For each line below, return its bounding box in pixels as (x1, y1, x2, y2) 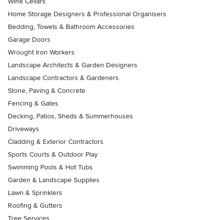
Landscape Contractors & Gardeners (8, 73, 119, 82)
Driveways (8, 124, 39, 133)
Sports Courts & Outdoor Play (8, 150, 98, 159)
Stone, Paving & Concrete (8, 86, 85, 95)
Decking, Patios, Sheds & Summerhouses (8, 111, 133, 120)
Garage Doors (8, 35, 51, 44)
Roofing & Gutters (8, 201, 62, 210)
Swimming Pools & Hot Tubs (8, 163, 93, 171)
